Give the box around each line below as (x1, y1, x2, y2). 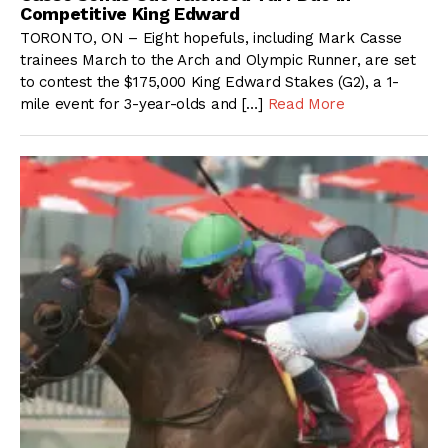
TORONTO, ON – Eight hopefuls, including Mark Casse (20, 29, 403, 48)
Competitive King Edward (20, 2, 240, 24)
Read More (267, 95, 345, 114)
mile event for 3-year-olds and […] (20, 95, 268, 114)
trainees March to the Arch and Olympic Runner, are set (20, 51, 416, 70)
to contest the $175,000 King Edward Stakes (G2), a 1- (20, 73, 400, 92)
